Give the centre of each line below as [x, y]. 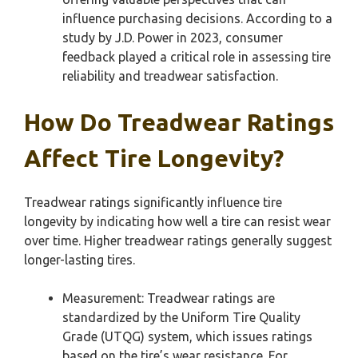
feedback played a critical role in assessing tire [197, 57]
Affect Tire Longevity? [154, 158]
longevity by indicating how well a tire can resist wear [177, 221]
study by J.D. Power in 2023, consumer [173, 38]
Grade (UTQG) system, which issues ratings [187, 336]
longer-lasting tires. [80, 260]
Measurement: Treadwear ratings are [169, 298]
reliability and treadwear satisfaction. [170, 76]
